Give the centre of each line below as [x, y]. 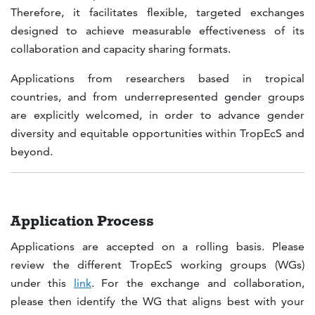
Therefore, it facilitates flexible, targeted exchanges [157, 13]
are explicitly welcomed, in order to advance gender [157, 115]
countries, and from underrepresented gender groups [157, 97]
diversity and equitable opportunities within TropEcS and [157, 134]
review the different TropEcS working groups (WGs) [157, 265]
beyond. [33, 152]
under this [42, 283]
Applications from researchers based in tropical [157, 79]
